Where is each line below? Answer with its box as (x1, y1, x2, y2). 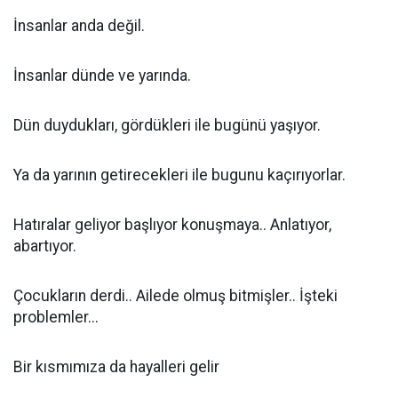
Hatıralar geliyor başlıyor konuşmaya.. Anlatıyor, (13, 216, 331, 234)
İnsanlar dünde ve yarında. (13, 67, 191, 84)
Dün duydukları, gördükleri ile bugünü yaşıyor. (13, 116, 321, 134)
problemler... (13, 308, 99, 326)
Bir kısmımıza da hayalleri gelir (13, 358, 219, 376)
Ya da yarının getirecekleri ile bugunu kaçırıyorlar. (13, 166, 346, 184)
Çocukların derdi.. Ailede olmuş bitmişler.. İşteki (13, 287, 338, 305)
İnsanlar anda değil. (13, 17, 145, 35)
